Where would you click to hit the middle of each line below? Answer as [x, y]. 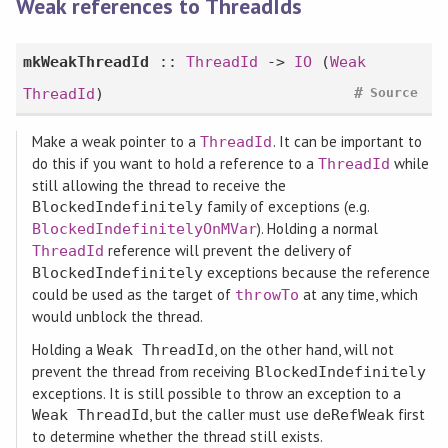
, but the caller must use [231, 414]
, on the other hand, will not [304, 349]
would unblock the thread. [117, 316]
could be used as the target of [133, 294]
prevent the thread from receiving [143, 371]
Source [393, 92]
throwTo [267, 294]
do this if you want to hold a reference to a [174, 163]
